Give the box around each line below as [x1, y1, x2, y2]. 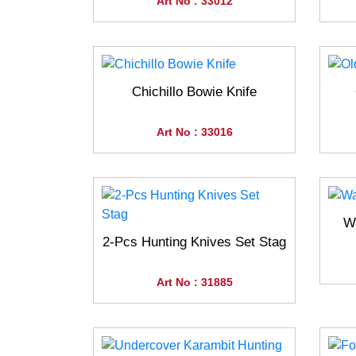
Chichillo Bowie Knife [132, 84, 257, 100]
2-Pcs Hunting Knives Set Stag [103, 234, 286, 250]
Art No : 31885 [156, 276, 233, 289]
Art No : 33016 [156, 126, 233, 139]
